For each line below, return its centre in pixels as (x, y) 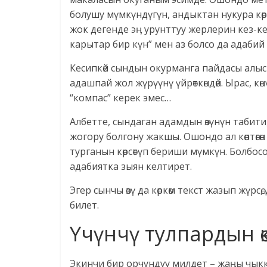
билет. (84, 205)
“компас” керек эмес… (120, 98)
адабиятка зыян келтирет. (131, 167)
